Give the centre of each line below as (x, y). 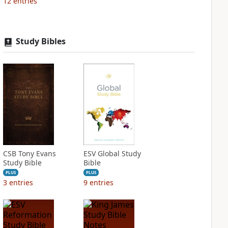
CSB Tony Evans (29, 153)
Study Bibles (40, 41)
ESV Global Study (112, 153)
